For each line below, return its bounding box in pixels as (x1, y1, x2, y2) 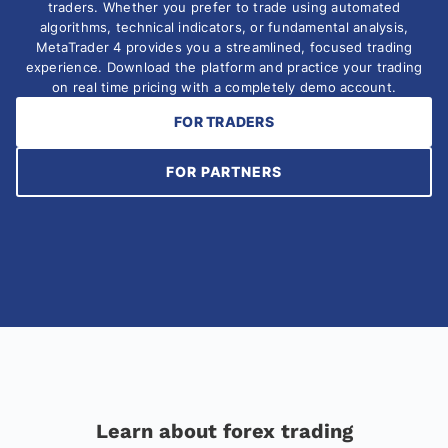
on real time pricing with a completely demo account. (52, 79, 396, 96)
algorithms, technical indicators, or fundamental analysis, (39, 19, 409, 36)
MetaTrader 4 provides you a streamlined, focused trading (35, 39, 413, 56)
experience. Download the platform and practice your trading (25, 59, 423, 76)
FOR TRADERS (174, 113, 274, 131)
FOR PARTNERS (166, 163, 282, 181)
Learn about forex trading (95, 419, 353, 444)
